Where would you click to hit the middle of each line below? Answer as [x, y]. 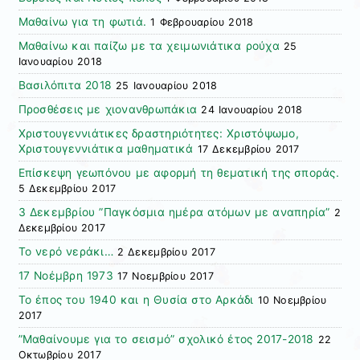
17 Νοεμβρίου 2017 [165, 276]
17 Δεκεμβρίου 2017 [248, 149]
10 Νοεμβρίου [292, 301]
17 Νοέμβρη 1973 [65, 276]
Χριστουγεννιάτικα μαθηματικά [106, 149]
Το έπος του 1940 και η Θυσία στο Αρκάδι [136, 300]
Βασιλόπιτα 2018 [65, 86]
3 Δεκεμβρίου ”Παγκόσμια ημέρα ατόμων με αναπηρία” [174, 213]
